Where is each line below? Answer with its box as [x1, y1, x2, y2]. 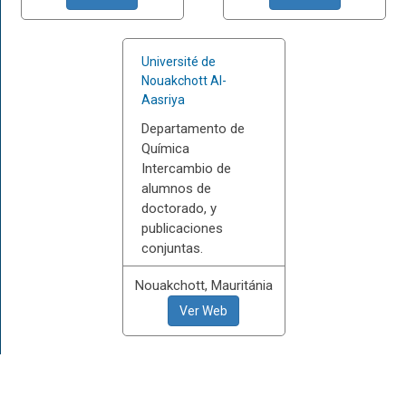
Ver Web [179, 304, 227, 318]
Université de [140, 54, 216, 69]
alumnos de [140, 180, 211, 197]
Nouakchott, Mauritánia [134, 277, 273, 294]
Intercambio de [140, 160, 231, 177]
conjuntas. [140, 240, 203, 256]
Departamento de [140, 121, 245, 137]
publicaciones [140, 220, 223, 237]
